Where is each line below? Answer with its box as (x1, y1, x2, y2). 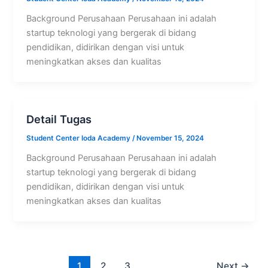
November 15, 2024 (136, 134, 205, 143)
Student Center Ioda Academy (26, 134, 133, 143)
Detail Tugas (26, 112, 92, 126)
